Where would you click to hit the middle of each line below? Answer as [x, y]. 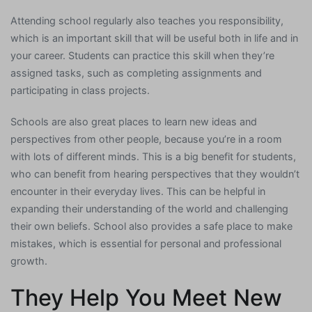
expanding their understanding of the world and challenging [149, 209]
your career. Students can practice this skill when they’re [142, 55]
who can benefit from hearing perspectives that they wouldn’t [155, 174]
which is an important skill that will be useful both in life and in [154, 38]
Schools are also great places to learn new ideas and [134, 122]
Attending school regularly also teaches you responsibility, [147, 20]
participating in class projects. [80, 90]
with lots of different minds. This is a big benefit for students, [153, 157]
